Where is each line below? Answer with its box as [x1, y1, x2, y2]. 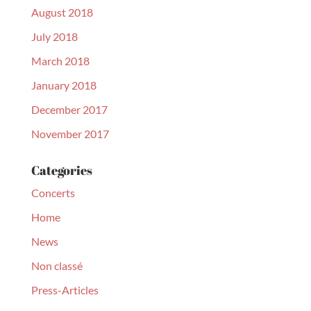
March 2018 [31, 54, 90, 67]
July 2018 [31, 30, 78, 43]
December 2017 [31, 103, 108, 116]
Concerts [31, 186, 75, 199]
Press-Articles [31, 283, 99, 296]
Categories [31, 162, 92, 178]
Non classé [31, 259, 83, 272]
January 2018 [31, 78, 96, 92]
